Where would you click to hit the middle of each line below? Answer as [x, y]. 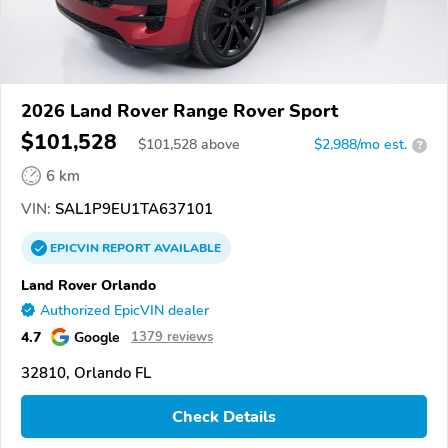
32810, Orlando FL [86, 373]
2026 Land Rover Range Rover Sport [179, 111]
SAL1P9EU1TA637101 [132, 209]
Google [97, 337]
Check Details [224, 416]
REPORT [126, 248]
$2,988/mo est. [360, 145]
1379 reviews [172, 337]
